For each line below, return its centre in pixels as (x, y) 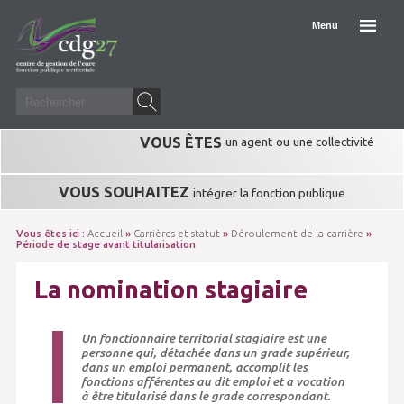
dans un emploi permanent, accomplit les (194, 367)
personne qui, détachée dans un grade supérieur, (215, 353)
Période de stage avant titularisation (106, 244)
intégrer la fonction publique (269, 193)
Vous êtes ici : (51, 234)
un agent (249, 142)
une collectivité (334, 142)
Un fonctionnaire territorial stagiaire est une (203, 338)
